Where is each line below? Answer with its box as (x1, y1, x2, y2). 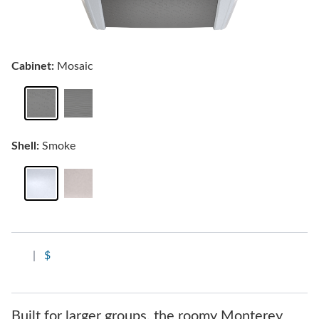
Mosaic (54, 60, 93, 72)
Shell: (11, 140, 39, 152)
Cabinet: (11, 60, 54, 72)
